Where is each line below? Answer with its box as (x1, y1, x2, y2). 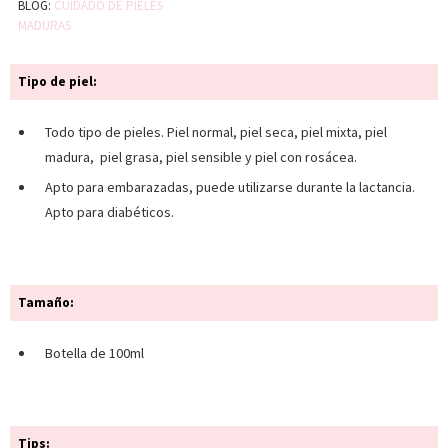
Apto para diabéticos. (45, 203, 177, 222)
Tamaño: (18, 294, 74, 312)
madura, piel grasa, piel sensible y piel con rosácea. (45, 148, 357, 167)
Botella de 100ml (45, 344, 144, 363)
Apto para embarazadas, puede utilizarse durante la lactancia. (45, 178, 415, 197)
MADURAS (18, 17, 71, 35)
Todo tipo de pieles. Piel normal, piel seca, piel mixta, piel (45, 123, 387, 142)
